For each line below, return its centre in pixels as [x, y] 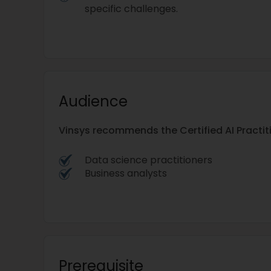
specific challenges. [131, 9]
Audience [93, 101]
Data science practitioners [149, 160]
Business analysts [127, 173]
